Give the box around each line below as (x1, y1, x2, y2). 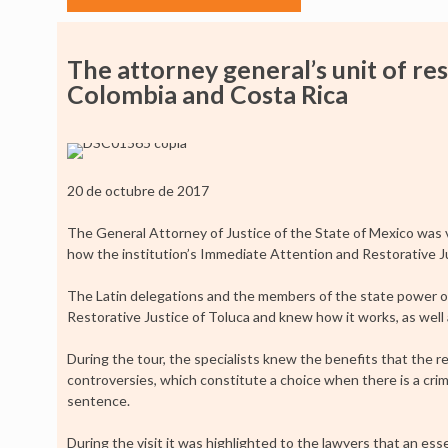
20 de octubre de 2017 (67, 182, 209, 200)
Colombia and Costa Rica (67, 79, 348, 110)
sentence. (67, 392, 130, 410)
